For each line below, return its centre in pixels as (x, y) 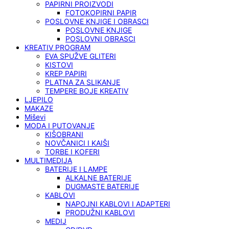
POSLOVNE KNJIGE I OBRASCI (97, 21)
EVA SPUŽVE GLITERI (81, 56)
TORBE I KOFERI (72, 152)
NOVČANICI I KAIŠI (77, 143)
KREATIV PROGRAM (58, 48)
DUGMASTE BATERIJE (102, 187)
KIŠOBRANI (64, 134)
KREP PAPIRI (66, 74)
